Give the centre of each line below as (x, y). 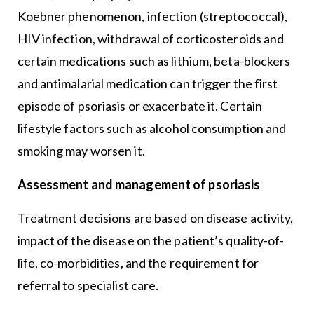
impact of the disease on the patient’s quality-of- (151, 240)
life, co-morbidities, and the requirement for (138, 262)
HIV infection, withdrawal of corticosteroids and (151, 38)
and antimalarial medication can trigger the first (148, 83)
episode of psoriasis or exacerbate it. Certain (140, 105)
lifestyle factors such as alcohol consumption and (152, 128)
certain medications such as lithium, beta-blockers (154, 61)
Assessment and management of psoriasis (139, 184)
